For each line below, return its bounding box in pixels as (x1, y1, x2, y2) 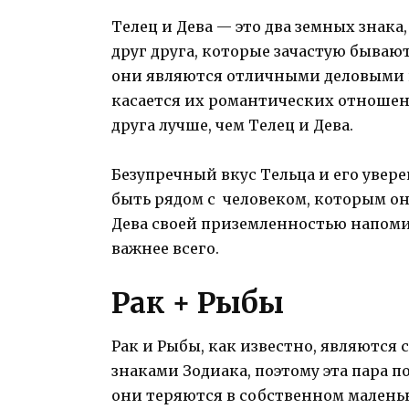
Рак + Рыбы (111, 285, 284, 321)
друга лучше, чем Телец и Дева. (111, 116, 353, 135)
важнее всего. (111, 239, 219, 258)
